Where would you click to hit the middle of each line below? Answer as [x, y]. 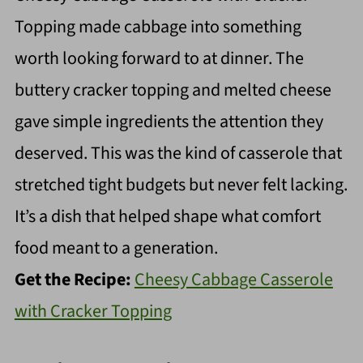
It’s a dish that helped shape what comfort [167, 217]
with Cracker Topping [93, 312]
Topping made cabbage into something [158, 27]
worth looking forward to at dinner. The [159, 59]
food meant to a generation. [116, 248]
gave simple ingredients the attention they [169, 122]
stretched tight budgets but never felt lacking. [181, 185]
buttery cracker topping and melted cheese [173, 90]
